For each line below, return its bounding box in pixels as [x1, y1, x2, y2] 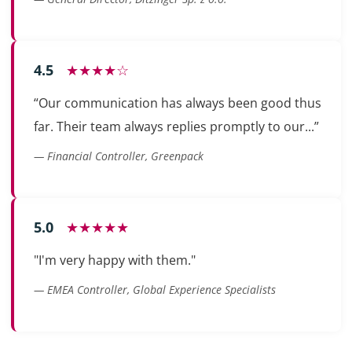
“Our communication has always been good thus [34, 94, 321, 112]
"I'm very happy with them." [34, 251, 196, 269]
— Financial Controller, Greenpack [34, 148, 203, 164]
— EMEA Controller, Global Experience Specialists [34, 282, 276, 298]
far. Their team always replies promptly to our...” [34, 118, 319, 136]
